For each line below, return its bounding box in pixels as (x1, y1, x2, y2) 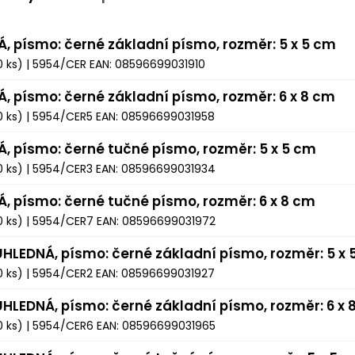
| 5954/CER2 (23, 265, 96, 281)
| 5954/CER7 (23, 213, 97, 229)
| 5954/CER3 (23, 161, 96, 177)
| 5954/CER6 (23, 318, 97, 334)
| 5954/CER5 (23, 109, 96, 124)
